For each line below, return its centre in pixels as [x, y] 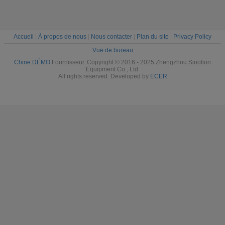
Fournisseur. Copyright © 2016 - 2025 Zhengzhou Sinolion [131, 63]
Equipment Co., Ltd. [113, 70]
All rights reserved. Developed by [104, 77]
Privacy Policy [192, 37]
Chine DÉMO [32, 63]
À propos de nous [62, 37]
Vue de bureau [113, 50]
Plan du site [153, 37]
